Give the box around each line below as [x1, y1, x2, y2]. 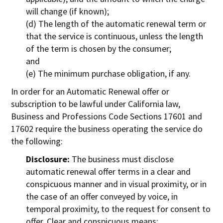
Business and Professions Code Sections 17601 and [11, 110, 203, 122]
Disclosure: [26, 153, 70, 165]
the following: [11, 135, 63, 147]
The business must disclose [70, 153, 174, 165]
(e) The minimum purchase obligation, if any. [26, 67, 191, 79]
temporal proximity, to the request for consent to [26, 203, 211, 215]
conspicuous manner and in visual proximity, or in [26, 178, 207, 190]
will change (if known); [26, 5, 110, 17]
